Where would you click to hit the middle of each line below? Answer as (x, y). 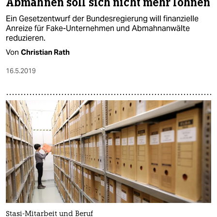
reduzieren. (26, 38)
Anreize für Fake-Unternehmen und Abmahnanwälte (98, 29)
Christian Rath (45, 52)
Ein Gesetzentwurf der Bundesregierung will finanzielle (102, 19)
